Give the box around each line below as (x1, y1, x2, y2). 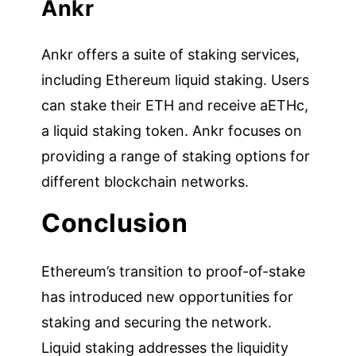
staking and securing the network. (41, 313, 273, 331)
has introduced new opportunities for (41, 288, 294, 305)
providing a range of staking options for (41, 147, 311, 164)
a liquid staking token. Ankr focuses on (41, 122, 303, 139)
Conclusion (41, 207, 188, 238)
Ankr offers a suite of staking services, (41, 45, 300, 63)
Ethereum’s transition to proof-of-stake (41, 262, 306, 280)
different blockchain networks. (41, 172, 250, 190)
